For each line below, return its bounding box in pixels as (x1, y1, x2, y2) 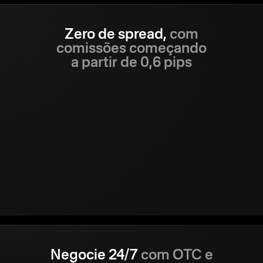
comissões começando (56, 42, 207, 56)
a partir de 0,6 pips (71, 56, 192, 70)
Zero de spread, (65, 28, 167, 42)
